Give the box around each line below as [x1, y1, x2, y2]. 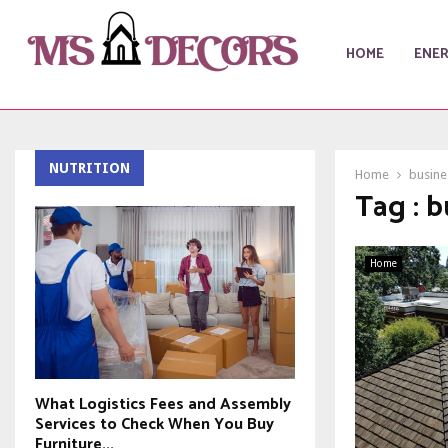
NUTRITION [49, 160, 130, 176]
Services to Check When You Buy [35, 411, 274, 439]
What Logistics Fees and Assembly [35, 391, 291, 419]
